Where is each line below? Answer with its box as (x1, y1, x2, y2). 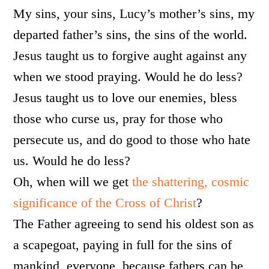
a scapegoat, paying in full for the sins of (13, 237, 232, 252)
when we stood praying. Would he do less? (13, 69, 243, 84)
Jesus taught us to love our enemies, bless (13, 90, 238, 105)
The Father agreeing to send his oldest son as (13, 216, 255, 231)
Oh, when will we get (13, 174, 133, 189)
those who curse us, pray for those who (13, 111, 223, 126)
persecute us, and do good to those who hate (13, 132, 251, 147)
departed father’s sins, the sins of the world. (13, 27, 248, 42)
